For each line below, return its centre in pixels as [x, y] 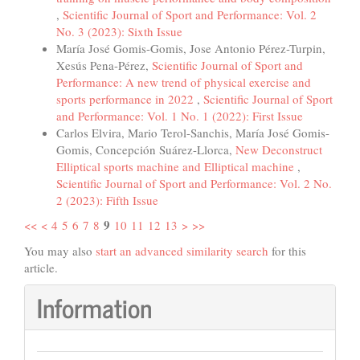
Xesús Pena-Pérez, [104, 65]
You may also [60, 250]
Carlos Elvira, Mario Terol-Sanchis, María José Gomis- [193, 132]
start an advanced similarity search [182, 250]
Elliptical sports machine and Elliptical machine [177, 166]
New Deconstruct [279, 149]
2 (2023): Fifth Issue [107, 200]
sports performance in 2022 [127, 98]
